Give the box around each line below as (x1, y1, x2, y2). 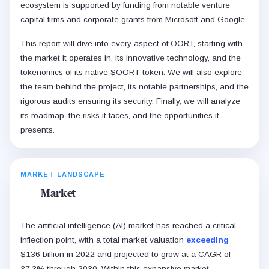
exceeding (186, 235, 229, 245)
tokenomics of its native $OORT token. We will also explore (20, 68, 242, 77)
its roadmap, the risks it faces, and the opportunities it (20, 111, 219, 121)
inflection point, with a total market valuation (20, 235, 186, 245)
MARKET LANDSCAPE (20, 171, 106, 178)
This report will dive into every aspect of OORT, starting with (20, 39, 243, 49)
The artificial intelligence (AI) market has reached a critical (20, 221, 236, 231)
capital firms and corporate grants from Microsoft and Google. (20, 15, 247, 25)
